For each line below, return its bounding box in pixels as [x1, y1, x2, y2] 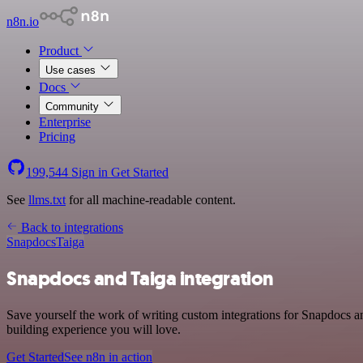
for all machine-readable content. [66, 193, 236, 207]
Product [39, 44, 82, 58]
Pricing [39, 130, 75, 143]
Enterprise [39, 115, 91, 129]
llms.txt [28, 193, 66, 207]
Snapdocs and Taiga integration [6, 265, 274, 292]
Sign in [68, 165, 111, 179]
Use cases [45, 64, 99, 76]
